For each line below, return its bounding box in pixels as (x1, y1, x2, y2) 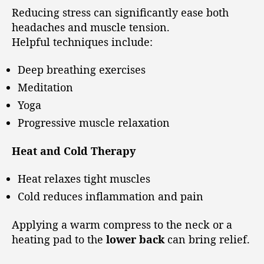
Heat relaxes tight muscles (18, 171, 150, 186)
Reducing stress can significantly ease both (12, 5, 229, 19)
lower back (106, 232, 164, 246)
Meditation (18, 80, 73, 94)
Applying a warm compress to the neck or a (12, 217, 232, 232)
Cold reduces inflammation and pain (18, 189, 203, 203)
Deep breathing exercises (18, 62, 146, 77)
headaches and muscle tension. (12, 19, 170, 34)
